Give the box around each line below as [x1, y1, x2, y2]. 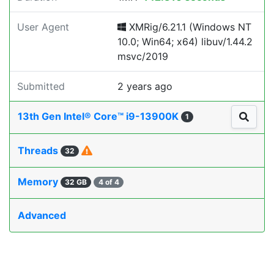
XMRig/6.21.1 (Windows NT [126, 21, 251, 33]
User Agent [17, 21, 69, 33]
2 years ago [117, 80, 172, 92]
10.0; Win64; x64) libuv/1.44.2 [117, 35, 253, 48]
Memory [18, 176, 61, 188]
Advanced [18, 209, 66, 222]
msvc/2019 [117, 50, 168, 62]
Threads [18, 144, 61, 157]
